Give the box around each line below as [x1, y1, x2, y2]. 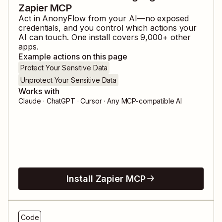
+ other [162, 32, 191, 42]
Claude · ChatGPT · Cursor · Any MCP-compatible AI [18, 96, 182, 105]
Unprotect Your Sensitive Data [20, 75, 116, 84]
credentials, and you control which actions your [18, 22, 197, 33]
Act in [18, 13, 43, 23]
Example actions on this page [18, 51, 127, 61]
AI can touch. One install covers [18, 32, 141, 42]
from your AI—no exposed [85, 13, 189, 23]
